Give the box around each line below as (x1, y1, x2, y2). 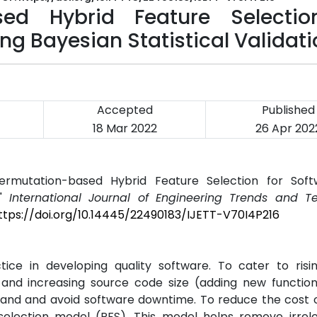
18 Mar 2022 (92, 120, 157, 137)
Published (262, 102, 315, 118)
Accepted (96, 102, 153, 118)
